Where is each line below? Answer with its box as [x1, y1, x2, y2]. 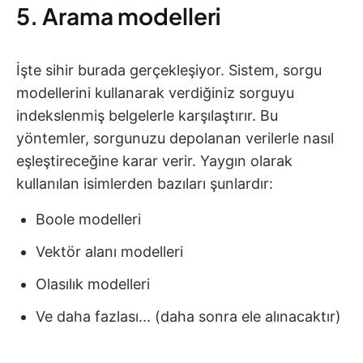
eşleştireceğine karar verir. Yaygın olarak [16, 152, 293, 169]
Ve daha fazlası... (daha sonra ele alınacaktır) [36, 308, 341, 325]
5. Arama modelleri [16, 2, 220, 30]
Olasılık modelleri [36, 275, 150, 293]
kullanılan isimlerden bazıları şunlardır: [16, 175, 273, 192]
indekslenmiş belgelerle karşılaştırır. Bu [16, 107, 278, 124]
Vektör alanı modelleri [36, 243, 183, 260]
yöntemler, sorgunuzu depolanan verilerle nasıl [16, 130, 334, 147]
